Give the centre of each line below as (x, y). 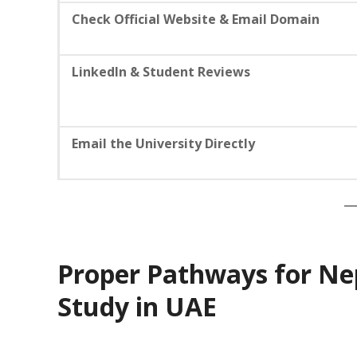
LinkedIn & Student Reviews (161, 71)
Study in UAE (137, 306)
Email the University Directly (163, 143)
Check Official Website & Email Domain (196, 19)
